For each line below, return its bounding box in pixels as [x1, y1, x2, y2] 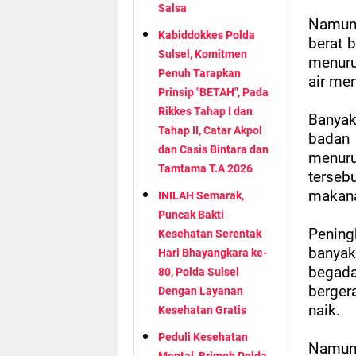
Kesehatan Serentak [158, 227, 261, 241]
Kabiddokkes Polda [158, 29, 255, 42]
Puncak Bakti [158, 208, 224, 222]
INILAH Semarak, [158, 189, 244, 203]
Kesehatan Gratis [158, 304, 246, 317]
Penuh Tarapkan [158, 67, 241, 80]
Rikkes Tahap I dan [158, 105, 253, 118]
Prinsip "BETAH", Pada [158, 86, 269, 99]
